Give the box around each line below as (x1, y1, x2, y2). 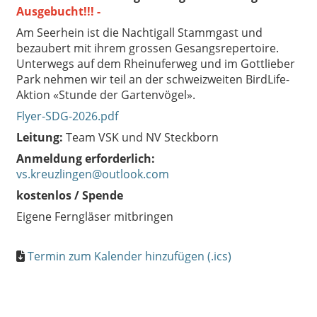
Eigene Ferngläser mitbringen (16, 209, 173, 224)
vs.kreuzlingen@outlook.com (16, 166, 169, 182)
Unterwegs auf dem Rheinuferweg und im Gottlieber (16, 56, 295, 71)
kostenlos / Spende (16, 188, 123, 203)
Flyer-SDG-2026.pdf (16, 108, 118, 124)
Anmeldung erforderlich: (16, 151, 155, 166)
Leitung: (16, 129, 63, 145)
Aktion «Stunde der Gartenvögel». (16, 87, 195, 103)
